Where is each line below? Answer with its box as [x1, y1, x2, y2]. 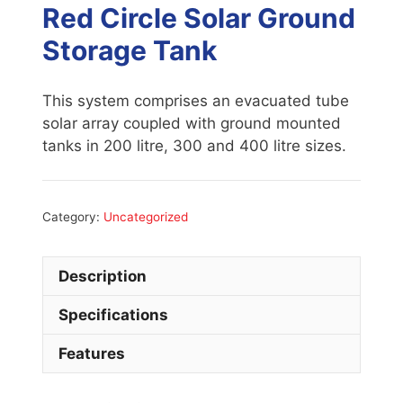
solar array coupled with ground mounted [42, 113, 341, 132]
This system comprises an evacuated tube [42, 91, 349, 110]
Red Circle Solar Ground [42, 2, 355, 35]
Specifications [58, 305, 168, 324]
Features [58, 344, 125, 363]
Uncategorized [103, 210, 188, 225]
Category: [42, 210, 103, 225]
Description [58, 266, 147, 285]
